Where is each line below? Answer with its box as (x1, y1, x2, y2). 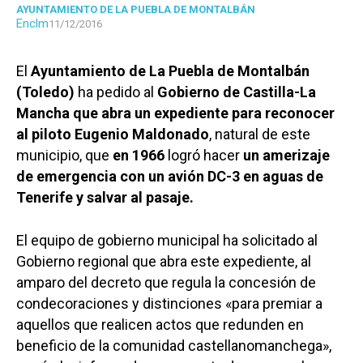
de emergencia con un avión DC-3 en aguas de (16, 168, 323, 186)
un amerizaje (240, 147, 330, 164)
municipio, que (16, 147, 113, 164)
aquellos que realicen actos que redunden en (16, 316, 304, 334)
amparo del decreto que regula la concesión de (16, 274, 316, 292)
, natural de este (209, 126, 310, 143)
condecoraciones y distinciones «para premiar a (16, 295, 322, 313)
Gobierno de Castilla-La (157, 83, 316, 101)
